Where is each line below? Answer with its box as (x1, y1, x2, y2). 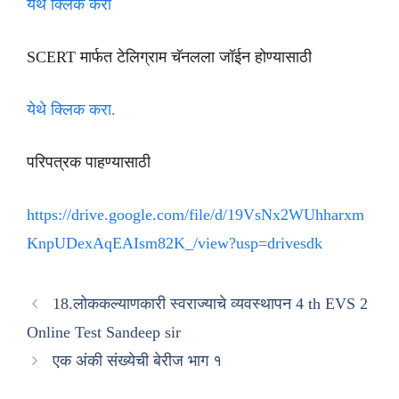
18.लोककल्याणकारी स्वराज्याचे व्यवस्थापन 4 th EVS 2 (52, 295, 368, 313)
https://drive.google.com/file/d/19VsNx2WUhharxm (27, 206, 364, 224)
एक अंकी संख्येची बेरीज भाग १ (52, 352, 222, 370)
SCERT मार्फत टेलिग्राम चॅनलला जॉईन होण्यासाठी (27, 48, 312, 67)
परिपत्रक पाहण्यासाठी (27, 153, 151, 172)
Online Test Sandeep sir (27, 323, 181, 342)
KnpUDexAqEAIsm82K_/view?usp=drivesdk (27, 234, 322, 253)
